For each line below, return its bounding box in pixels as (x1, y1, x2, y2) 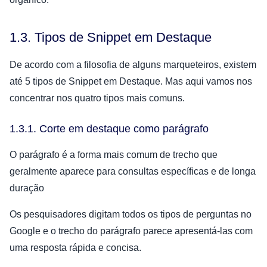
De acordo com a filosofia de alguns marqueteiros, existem (10, 59, 256, 70)
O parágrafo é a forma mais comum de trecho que (10, 149, 218, 160)
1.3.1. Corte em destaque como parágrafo (10, 122, 209, 135)
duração (10, 182, 44, 193)
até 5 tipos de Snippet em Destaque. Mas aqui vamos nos (10, 76, 252, 86)
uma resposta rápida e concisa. (10, 242, 141, 253)
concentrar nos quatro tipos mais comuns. (10, 92, 185, 103)
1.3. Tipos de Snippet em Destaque (10, 29, 212, 45)
